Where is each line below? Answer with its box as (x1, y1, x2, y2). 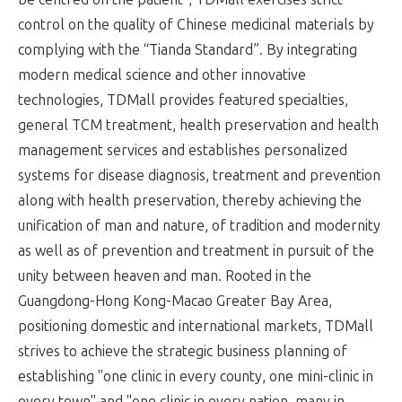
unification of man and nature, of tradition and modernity (18, 216, 380, 234)
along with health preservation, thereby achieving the (18, 191, 362, 209)
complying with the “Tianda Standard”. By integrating (18, 40, 357, 58)
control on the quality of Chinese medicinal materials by (18, 15, 374, 33)
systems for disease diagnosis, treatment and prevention (18, 166, 380, 184)
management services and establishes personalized (18, 141, 347, 159)
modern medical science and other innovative (18, 66, 306, 83)
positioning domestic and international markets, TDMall (18, 317, 373, 335)
